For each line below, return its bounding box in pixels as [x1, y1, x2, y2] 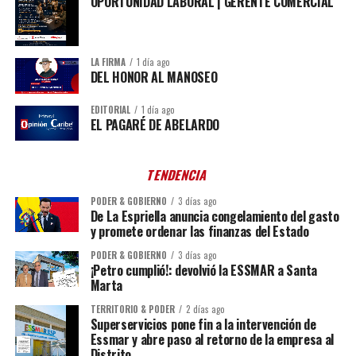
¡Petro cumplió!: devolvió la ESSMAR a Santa [90, 261, 317, 280]
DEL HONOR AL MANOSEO [90, 68, 218, 87]
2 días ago [185, 303, 225, 315]
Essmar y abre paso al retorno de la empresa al [90, 330, 334, 349]
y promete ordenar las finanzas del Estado [90, 222, 309, 241]
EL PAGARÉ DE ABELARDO [90, 114, 219, 134]
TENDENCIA [145, 165, 211, 184]
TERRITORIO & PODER [90, 303, 175, 315]
